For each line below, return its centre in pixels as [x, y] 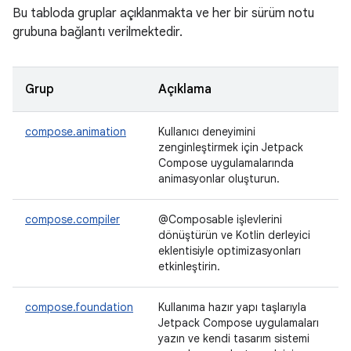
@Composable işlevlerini [220, 219]
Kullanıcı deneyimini [207, 132]
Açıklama [185, 89]
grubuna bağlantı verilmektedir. [98, 32]
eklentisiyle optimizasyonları [230, 251]
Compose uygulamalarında [226, 163]
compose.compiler [72, 219]
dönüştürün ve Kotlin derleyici [234, 235]
